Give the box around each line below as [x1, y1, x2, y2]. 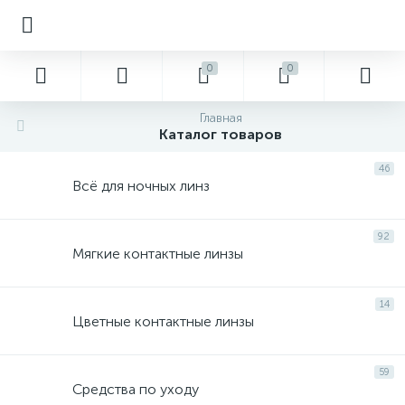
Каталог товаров [159, 126, 282, 143]
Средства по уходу [72, 380, 199, 398]
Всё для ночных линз [72, 176, 210, 194]
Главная [199, 110, 242, 126]
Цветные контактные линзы [72, 312, 254, 330]
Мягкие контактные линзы [72, 244, 243, 262]
